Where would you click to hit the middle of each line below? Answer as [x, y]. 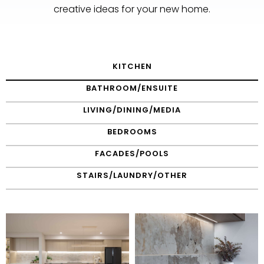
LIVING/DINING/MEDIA [132, 110]
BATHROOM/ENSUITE [132, 88]
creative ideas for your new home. [132, 9]
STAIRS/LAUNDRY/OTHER [132, 175]
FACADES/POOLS [132, 154]
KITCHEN [132, 66]
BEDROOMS [132, 132]
